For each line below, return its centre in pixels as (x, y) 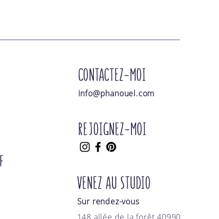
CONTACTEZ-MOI (112, 74)
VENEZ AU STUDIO (114, 182)
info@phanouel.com (116, 93)
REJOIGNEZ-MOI (112, 128)
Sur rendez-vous (108, 201)
